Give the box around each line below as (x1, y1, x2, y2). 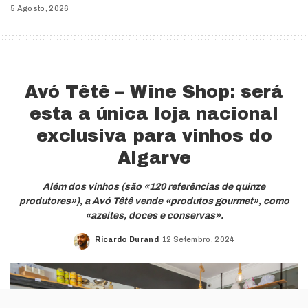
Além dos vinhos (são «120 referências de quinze (43, 181, 265, 192)
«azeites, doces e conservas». (85, 210, 223, 221)
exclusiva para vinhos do (36, 126, 272, 145)
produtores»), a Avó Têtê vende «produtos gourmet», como (19, 195, 289, 206)
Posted (94, 240, 125, 249)
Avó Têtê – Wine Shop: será (25, 82, 283, 101)
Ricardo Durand (95, 235, 159, 244)
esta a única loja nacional (30, 104, 278, 123)
